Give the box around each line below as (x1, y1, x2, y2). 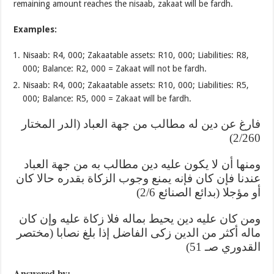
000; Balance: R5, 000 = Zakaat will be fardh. (23, 93, 192, 103)
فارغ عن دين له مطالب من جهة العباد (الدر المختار (21, 117, 261, 130)
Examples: (13, 24, 57, 34)
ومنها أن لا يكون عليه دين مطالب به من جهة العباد (23, 157, 261, 171)
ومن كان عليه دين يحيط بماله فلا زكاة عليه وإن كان (18, 212, 261, 225)
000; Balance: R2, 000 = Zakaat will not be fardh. (23, 63, 207, 73)
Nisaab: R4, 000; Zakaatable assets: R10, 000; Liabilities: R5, (23, 80, 250, 90)
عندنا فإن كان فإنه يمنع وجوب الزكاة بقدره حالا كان (15, 171, 261, 185)
